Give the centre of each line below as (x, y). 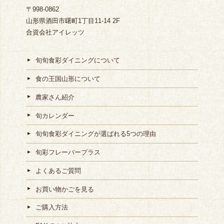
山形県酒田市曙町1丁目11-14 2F (73, 20)
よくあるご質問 (58, 170)
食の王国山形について (68, 78)
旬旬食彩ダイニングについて (78, 60)
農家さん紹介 (55, 97)
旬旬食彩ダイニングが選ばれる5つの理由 (96, 134)
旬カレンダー (55, 115)
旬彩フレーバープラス (68, 152)
